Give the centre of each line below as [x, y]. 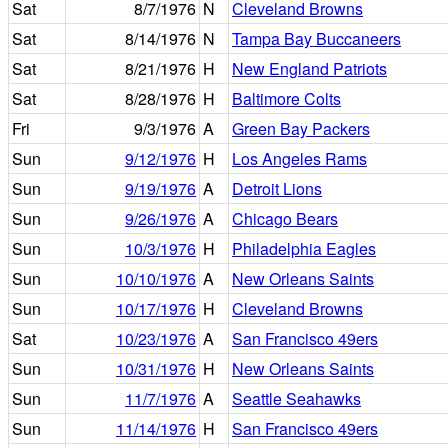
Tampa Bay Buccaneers [316, 38]
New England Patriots [309, 68]
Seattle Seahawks [296, 398]
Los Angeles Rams [299, 158]
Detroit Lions [277, 188]
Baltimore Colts [286, 98]
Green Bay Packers [301, 128]
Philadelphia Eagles [304, 248]
